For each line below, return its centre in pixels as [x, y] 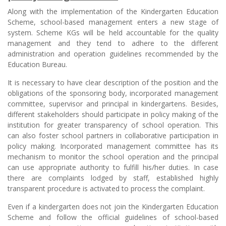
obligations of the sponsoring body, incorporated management [113, 93]
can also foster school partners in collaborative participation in [113, 135]
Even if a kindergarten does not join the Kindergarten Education [113, 206]
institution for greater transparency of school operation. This [113, 125]
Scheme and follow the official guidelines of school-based [113, 217]
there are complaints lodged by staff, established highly [113, 178]
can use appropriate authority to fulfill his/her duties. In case [113, 167]
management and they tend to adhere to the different [113, 43]
